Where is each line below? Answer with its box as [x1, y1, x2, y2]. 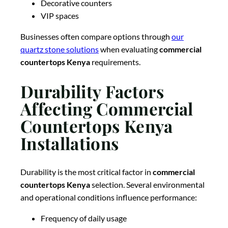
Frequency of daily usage [41, 213, 127, 223]
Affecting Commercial [20, 97, 193, 120]
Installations [20, 131, 119, 154]
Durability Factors [20, 79, 164, 102]
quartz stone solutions [20, 44, 99, 54]
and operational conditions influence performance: [20, 192, 197, 203]
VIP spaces [41, 11, 79, 21]
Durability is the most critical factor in [20, 167, 153, 177]
